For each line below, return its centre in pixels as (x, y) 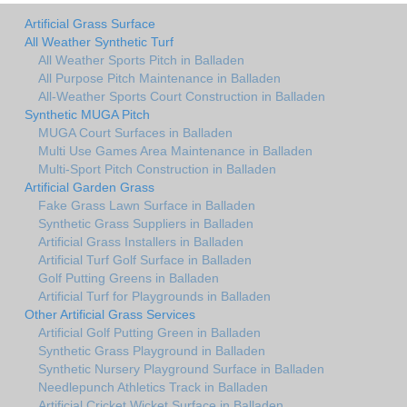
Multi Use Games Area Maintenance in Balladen (175, 150)
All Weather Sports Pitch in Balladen (141, 60)
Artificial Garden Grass (89, 187)
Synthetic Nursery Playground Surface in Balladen (181, 368)
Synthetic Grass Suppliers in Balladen (146, 223)
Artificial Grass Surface (90, 23)
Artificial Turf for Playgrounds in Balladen (154, 296)
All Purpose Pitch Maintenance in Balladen (159, 78)
